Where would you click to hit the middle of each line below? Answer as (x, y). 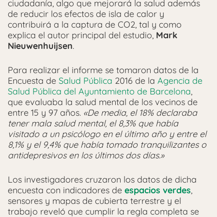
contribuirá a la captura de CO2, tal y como (95, 25)
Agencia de (180, 81)
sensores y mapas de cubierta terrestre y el (94, 201)
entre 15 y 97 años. (46, 113)
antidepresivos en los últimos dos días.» (86, 155)
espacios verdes (158, 190)
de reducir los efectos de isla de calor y (86, 14)
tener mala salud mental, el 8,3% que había (93, 124)
